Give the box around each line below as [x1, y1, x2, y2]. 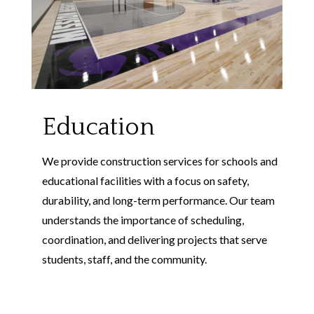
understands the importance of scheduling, [41, 212, 244, 226]
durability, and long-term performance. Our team [41, 193, 275, 207]
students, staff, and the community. [41, 252, 207, 266]
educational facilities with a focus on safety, [41, 173, 249, 187]
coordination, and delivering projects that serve [41, 232, 267, 246]
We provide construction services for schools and [41, 153, 278, 168]
